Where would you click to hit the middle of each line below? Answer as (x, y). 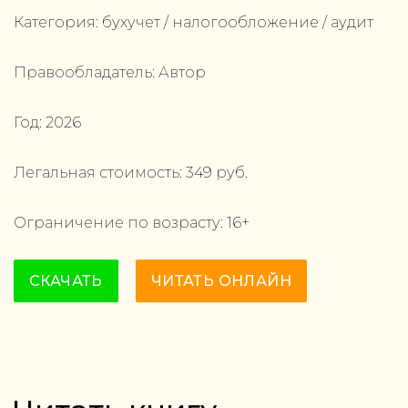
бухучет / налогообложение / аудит (238, 22)
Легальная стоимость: (100, 173)
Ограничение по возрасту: (120, 223)
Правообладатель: (86, 72)
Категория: (58, 22)
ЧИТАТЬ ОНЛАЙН (221, 281)
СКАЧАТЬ (66, 281)
